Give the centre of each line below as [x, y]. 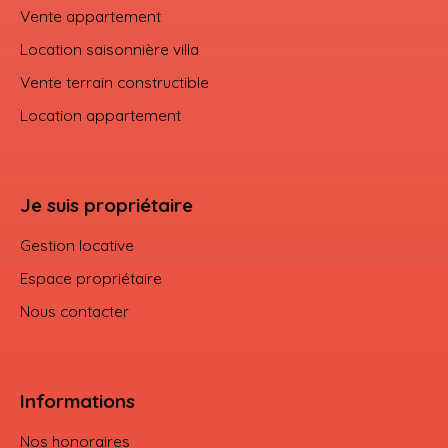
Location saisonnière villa [109, 48]
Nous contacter [74, 310]
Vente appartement [90, 15]
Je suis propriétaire [106, 204]
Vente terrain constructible [114, 81]
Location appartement [100, 114]
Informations [77, 400]
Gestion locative [77, 244]
